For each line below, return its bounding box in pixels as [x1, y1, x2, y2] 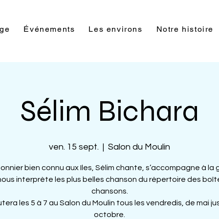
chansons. [91, 187, 128, 195]
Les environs [88, 24, 143, 34]
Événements [23, 24, 75, 34]
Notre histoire [156, 24, 214, 34]
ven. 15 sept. [49, 142, 99, 152]
